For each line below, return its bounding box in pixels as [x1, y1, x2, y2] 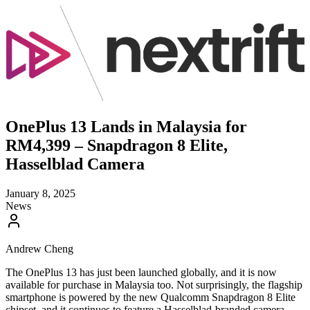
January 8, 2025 [6, 188, 75, 199]
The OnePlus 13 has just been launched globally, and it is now [6, 266, 277, 278]
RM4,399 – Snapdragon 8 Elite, [6, 136, 228, 155]
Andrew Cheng [6, 243, 73, 255]
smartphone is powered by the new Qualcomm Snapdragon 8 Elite [6, 291, 295, 303]
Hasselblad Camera [6, 155, 145, 174]
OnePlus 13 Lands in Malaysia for [6, 118, 247, 136]
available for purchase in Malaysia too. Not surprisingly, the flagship [6, 279, 302, 291]
